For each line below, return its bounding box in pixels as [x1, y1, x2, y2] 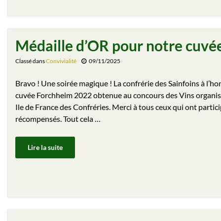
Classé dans [15, 57, 46, 65]
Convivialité [46, 57, 76, 65]
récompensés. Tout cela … [15, 114, 101, 124]
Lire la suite [28, 143, 63, 152]
